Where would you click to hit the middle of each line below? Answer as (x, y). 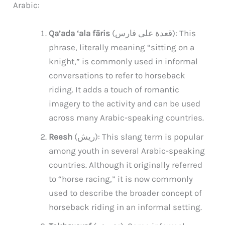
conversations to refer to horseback (117, 75)
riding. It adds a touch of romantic (114, 89)
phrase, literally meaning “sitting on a (122, 47)
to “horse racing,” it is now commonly (121, 179)
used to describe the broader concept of (126, 193)
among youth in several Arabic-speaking (127, 150)
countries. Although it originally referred (126, 164)
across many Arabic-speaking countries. (127, 117)
